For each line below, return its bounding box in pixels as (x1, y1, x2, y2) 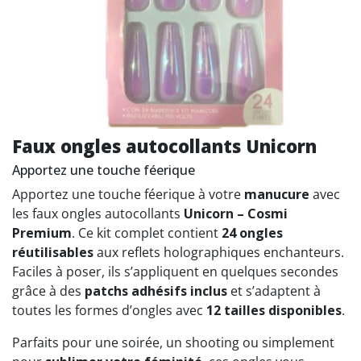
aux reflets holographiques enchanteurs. (93, 243, 344, 261)
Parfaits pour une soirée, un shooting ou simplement (12, 334, 334, 351)
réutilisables (12, 243, 93, 261)
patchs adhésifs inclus (85, 282, 227, 300)
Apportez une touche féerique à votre (12, 185, 244, 203)
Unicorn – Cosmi (184, 205, 288, 222)
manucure (244, 185, 309, 203)
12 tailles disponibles (206, 301, 342, 319)
